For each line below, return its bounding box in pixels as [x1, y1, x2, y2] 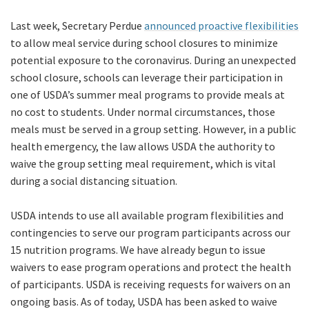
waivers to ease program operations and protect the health [10, 260, 291, 275]
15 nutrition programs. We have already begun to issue [10, 243, 266, 257]
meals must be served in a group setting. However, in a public [10, 122, 296, 137]
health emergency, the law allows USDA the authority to [10, 139, 275, 154]
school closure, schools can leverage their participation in [10, 70, 283, 85]
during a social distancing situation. [10, 174, 177, 188]
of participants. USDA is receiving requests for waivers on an [10, 277, 290, 292]
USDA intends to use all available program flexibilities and [10, 208, 283, 223]
